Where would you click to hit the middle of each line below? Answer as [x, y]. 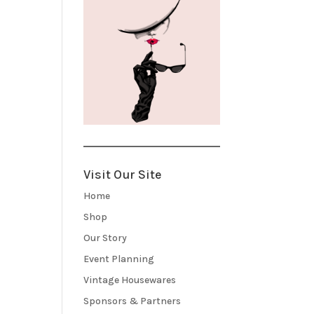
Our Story [105, 238]
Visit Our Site [123, 174]
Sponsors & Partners [132, 301]
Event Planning [119, 259]
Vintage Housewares [130, 280]
